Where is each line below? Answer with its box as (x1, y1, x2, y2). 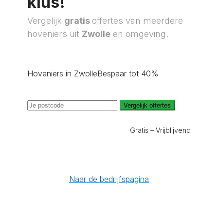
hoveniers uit (27, 29, 82, 39)
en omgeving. (110, 29, 168, 39)
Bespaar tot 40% (97, 69, 159, 78)
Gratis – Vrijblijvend (130, 126, 191, 134)
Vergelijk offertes (124, 102, 171, 109)
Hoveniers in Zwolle (27, 69, 97, 78)
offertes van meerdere (92, 16, 183, 26)
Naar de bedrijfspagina (69, 174, 149, 184)
